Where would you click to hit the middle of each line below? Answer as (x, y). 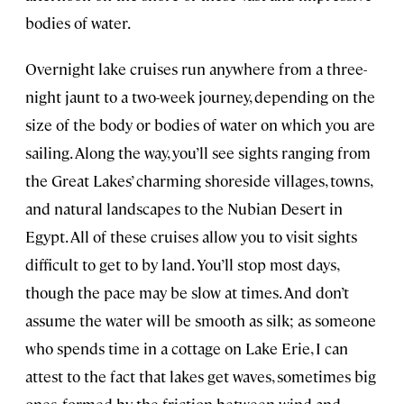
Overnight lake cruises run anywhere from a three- (196, 69)
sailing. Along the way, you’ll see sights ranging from (198, 153)
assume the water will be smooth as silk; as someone (201, 321)
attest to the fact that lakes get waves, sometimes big (201, 376)
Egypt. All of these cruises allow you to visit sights (191, 237)
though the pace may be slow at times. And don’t (187, 293)
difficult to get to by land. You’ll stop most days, (182, 265)
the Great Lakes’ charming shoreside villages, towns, (198, 181)
